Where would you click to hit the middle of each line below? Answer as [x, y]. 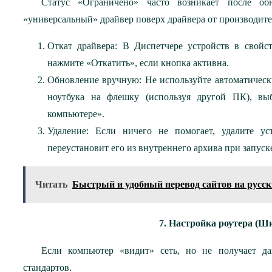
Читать [51, 184]
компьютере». [76, 114]
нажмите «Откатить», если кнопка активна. [138, 63]
